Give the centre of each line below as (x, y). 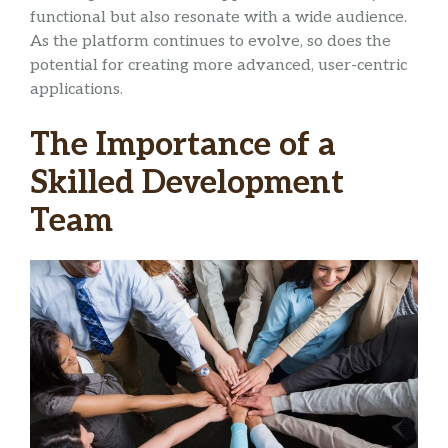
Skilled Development (187, 183)
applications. (76, 90)
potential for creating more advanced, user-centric (218, 66)
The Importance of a (183, 145)
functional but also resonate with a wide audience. (218, 18)
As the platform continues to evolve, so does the (210, 42)
